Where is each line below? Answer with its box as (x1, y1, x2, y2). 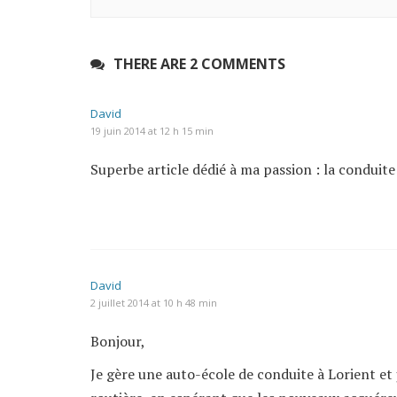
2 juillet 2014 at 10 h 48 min (90, 295, 217, 309)
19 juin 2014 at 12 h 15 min (90, 123, 214, 137)
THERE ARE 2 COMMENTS (113, 53, 285, 74)
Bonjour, (90, 331, 145, 351)
